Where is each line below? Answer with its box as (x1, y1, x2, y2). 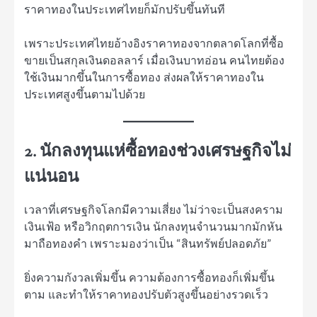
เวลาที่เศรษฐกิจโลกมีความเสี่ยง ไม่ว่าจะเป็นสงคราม (24, 203, 283, 218)
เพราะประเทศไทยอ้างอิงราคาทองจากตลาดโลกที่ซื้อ (24, 37, 284, 52)
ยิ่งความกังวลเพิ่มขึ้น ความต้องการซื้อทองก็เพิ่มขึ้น (24, 271, 275, 286)
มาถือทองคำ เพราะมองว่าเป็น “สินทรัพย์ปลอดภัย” (24, 237, 272, 252)
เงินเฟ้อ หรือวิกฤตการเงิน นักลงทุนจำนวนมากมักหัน (24, 220, 282, 235)
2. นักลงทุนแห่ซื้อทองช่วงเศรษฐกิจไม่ (24, 141, 292, 163)
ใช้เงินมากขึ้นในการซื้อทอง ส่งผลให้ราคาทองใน (24, 71, 264, 86)
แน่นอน (24, 166, 79, 189)
